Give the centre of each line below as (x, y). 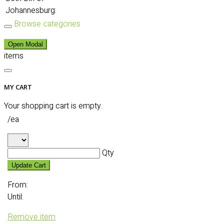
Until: (15, 197)
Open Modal (25, 44)
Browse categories (47, 24)
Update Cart (29, 165)
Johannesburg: (31, 10)
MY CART (18, 87)
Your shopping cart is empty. (53, 106)
